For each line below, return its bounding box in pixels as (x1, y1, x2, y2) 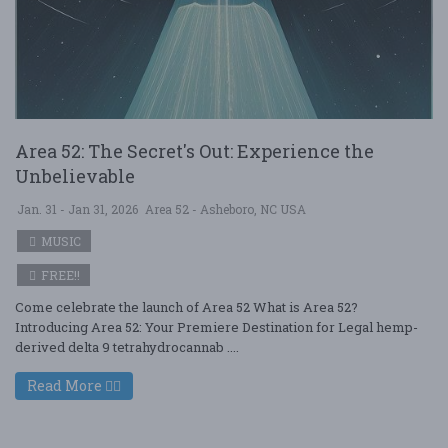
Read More (27, 376, 105, 395)
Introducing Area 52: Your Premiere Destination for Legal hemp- (15, 318, 418, 336)
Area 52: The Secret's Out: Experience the (15, 139, 374, 163)
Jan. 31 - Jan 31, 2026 (17, 201, 138, 217)
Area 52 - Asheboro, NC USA (145, 201, 306, 217)
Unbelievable (15, 164, 135, 188)
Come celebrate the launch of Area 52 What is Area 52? (15, 298, 358, 316)
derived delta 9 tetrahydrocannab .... (15, 338, 239, 356)
